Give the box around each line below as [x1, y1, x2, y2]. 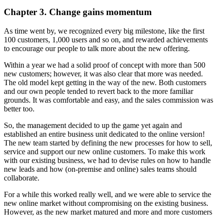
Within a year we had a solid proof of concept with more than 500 [4, 60, 205, 69]
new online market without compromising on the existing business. [4, 199, 208, 207]
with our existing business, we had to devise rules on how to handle [4, 156, 211, 164]
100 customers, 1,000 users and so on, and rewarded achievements [4, 35, 208, 44]
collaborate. [4, 173, 39, 182]
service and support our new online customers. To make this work [4, 147, 205, 156]
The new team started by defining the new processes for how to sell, [4, 138, 212, 147]
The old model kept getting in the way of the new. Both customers [4, 78, 206, 87]
